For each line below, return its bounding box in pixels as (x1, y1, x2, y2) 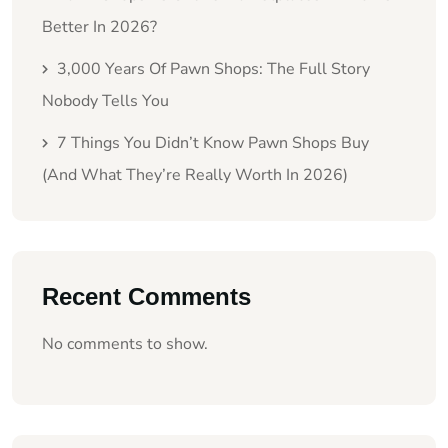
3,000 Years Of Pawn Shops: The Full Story (57, 57, 370, 80)
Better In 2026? (42, 15, 157, 38)
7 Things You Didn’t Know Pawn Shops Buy (57, 131, 369, 154)
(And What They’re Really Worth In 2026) (42, 163, 348, 186)
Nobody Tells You (42, 89, 169, 112)
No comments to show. (42, 332, 208, 355)
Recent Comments (42, 282, 251, 310)
